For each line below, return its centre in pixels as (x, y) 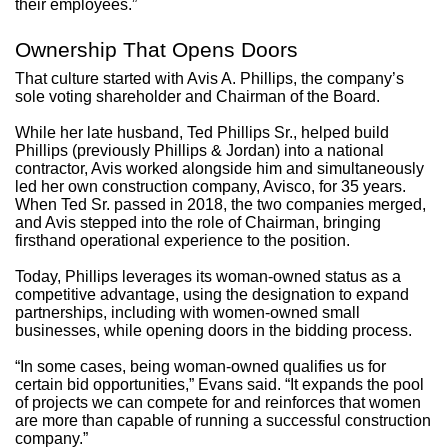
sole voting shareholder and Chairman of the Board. (197, 96)
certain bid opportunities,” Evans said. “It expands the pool (219, 384)
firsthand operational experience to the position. (182, 240)
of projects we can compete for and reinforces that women (218, 402)
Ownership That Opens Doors (156, 49)
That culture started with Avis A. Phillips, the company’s (209, 78)
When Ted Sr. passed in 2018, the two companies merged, (220, 204)
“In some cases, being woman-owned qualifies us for (200, 366)
